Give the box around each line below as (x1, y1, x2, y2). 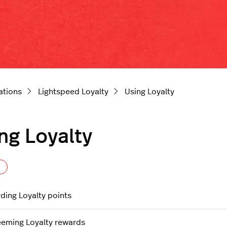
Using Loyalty (125, 88, 174, 96)
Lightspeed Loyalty (38, 88, 108, 96)
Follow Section (8, 162, 63, 171)
